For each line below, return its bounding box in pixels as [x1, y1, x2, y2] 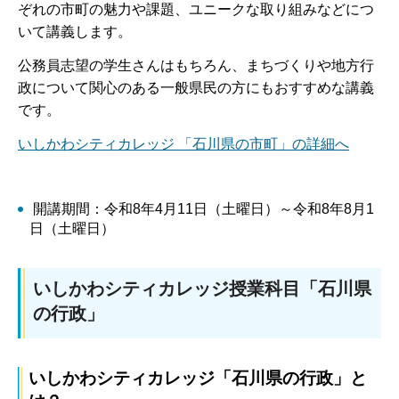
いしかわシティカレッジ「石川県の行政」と [28, 368, 367, 387]
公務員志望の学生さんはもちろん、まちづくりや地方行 [18, 57, 374, 73]
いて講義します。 [18, 24, 132, 40]
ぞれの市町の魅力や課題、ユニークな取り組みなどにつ [18, 2, 374, 18]
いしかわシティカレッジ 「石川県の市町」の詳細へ [18, 135, 349, 151]
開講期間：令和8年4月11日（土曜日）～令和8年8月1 [28, 201, 374, 217]
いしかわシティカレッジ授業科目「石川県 [33, 279, 371, 299]
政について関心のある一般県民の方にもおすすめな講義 [18, 79, 374, 95]
